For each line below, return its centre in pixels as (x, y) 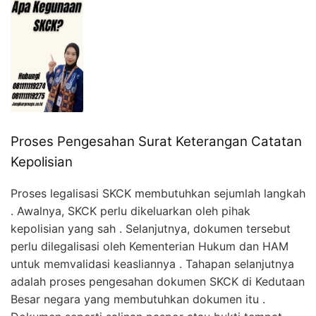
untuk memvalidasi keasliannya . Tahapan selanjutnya (152, 264)
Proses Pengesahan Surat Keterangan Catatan (156, 141)
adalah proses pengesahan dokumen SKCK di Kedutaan (158, 282)
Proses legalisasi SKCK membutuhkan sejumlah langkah (158, 194)
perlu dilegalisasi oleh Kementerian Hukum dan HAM (150, 247)
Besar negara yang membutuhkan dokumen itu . (138, 299)
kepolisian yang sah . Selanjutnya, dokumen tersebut (151, 229)
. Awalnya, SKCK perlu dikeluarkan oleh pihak (130, 211)
